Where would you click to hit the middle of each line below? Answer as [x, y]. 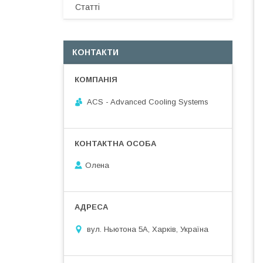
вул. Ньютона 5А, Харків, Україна [148, 229]
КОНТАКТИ [95, 52]
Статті [87, 7]
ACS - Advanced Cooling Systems [148, 102]
